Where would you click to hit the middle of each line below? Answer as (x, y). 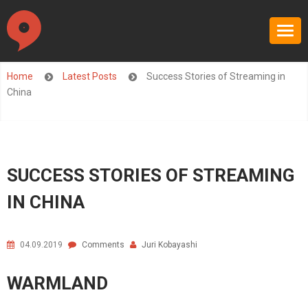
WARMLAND (57, 283)
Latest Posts (91, 76)
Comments (103, 245)
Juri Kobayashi (169, 245)
